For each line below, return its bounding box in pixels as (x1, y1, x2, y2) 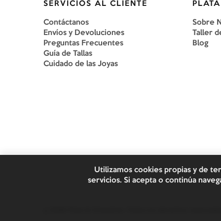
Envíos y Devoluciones (43, 30, 124, 37)
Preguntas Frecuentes (43, 40, 123, 47)
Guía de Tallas (43, 50, 92, 57)
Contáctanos (43, 19, 89, 26)
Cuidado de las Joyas (43, 61, 118, 68)
